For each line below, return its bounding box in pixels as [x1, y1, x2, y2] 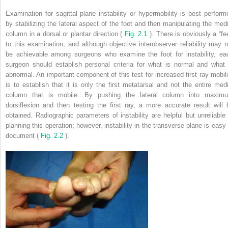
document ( [6, 131, 41, 139]
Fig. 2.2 [41, 131, 65, 139]
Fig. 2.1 [124, 30, 150, 38]
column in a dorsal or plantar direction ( [6, 30, 125, 38]
